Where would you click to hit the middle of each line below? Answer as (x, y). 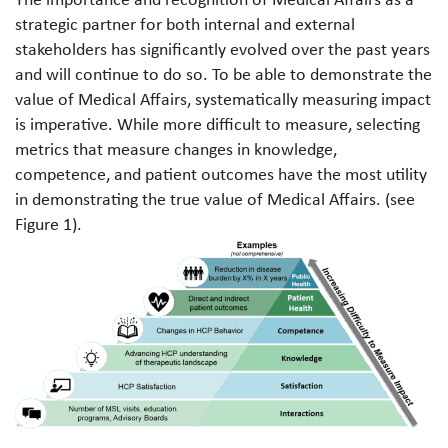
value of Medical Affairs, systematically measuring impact (223, 99)
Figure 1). (48, 224)
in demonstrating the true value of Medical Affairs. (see (215, 199)
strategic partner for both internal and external (185, 24)
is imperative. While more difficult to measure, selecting (217, 124)
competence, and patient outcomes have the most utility (221, 174)
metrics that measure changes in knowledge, (176, 149)
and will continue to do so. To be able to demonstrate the (223, 74)
